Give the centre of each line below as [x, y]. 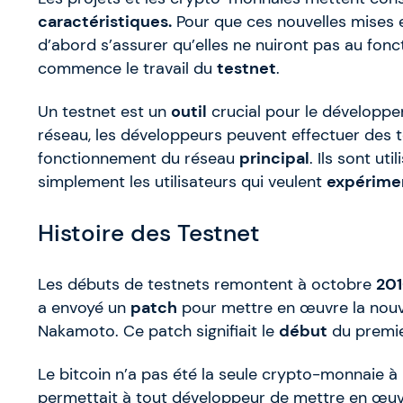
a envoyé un [84, 308]
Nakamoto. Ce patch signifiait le [158, 331]
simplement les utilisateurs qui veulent [182, 182]
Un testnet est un [104, 112]
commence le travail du [127, 69]
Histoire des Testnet [149, 233]
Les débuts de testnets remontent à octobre [207, 285]
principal [274, 159]
